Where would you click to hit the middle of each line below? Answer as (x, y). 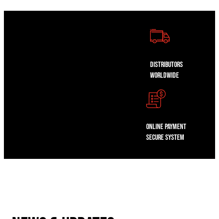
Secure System (165, 137)
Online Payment (166, 127)
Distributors (166, 65)
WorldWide (164, 75)
